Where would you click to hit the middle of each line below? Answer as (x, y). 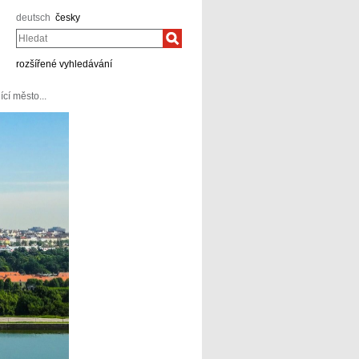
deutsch (33, 18)
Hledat (28, 32)
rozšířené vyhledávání (64, 64)
